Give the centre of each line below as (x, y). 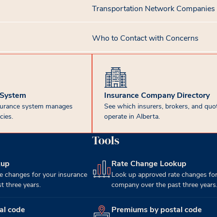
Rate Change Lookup (149, 163)
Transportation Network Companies (153, 8)
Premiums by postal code (156, 209)
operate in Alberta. (132, 116)
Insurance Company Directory (157, 95)
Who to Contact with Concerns (145, 38)
